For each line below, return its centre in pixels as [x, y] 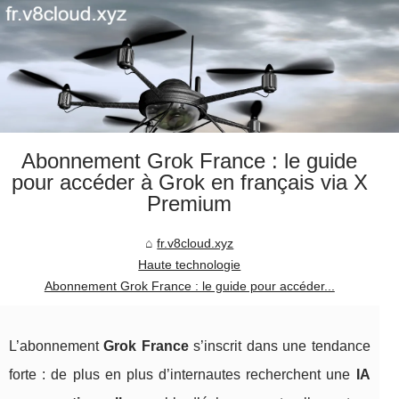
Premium [190, 204]
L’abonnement [57, 346]
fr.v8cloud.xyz [195, 244]
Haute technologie [190, 265]
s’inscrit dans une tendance [279, 346]
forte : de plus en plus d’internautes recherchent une [183, 375]
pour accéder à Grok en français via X [189, 183]
